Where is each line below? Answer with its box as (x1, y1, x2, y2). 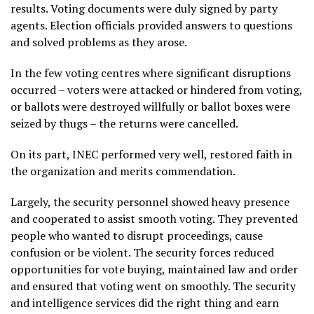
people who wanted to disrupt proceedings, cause (11, 228, 263, 243)
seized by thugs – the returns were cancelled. (11, 116, 238, 131)
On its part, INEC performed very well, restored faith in (11, 146, 292, 162)
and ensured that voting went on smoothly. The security (11, 278, 296, 294)
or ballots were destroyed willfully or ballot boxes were (11, 99, 290, 114)
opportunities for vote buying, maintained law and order (11, 261, 298, 277)
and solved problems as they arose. (11, 34, 187, 50)
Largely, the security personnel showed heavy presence (11, 194, 289, 210)
